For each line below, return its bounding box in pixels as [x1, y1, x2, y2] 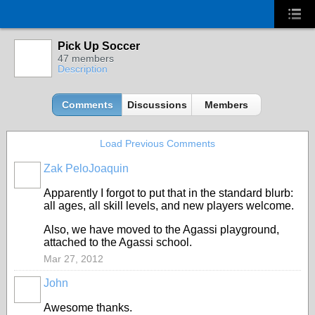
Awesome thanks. [44, 302, 132, 314]
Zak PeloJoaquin [44, 162, 129, 174]
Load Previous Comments [100, 138, 215, 149]
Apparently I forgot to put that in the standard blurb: [44, 187, 293, 199]
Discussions [127, 99, 187, 110]
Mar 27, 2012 [44, 253, 103, 264]
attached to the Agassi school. [44, 236, 195, 248]
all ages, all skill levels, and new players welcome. [44, 200, 294, 212]
